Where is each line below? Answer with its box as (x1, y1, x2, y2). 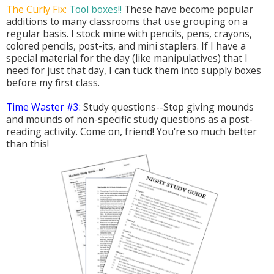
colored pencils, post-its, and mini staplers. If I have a (6, 39, 246, 53)
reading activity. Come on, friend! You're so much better (6, 125, 257, 139)
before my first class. (6, 76, 102, 90)
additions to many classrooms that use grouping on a (6, 15, 248, 29)
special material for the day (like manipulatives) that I (6, 51, 248, 65)
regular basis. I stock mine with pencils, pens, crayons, (6, 27, 252, 41)
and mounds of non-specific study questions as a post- (6, 113, 253, 127)
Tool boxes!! (69, 2, 122, 17)
